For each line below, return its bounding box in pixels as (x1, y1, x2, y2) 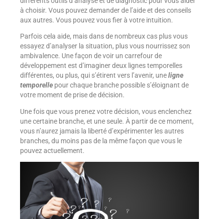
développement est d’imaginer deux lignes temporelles (20, 62, 182, 70)
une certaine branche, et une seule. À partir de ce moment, (20, 117, 194, 125)
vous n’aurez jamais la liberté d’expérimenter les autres (20, 127, 184, 135)
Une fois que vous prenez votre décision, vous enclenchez (20, 107, 192, 115)
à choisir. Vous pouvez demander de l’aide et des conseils (20, 6, 191, 14)
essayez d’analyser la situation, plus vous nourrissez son (20, 42, 190, 50)
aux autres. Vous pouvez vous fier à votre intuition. (20, 16, 173, 24)
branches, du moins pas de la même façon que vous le (20, 136, 182, 145)
